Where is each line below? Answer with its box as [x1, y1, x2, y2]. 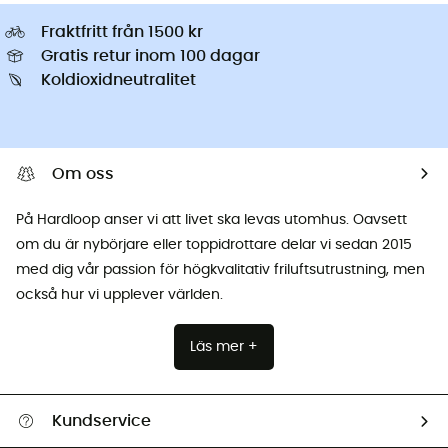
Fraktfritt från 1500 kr [41, 23, 203, 40]
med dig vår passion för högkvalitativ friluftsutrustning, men [16, 262, 425, 277]
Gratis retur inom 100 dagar [41, 47, 260, 64]
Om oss [52, 165, 114, 182]
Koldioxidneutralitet [41, 71, 196, 88]
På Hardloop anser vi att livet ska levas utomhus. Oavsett [16, 212, 407, 227]
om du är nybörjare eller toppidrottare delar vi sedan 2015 [16, 237, 412, 252]
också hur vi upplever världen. [16, 287, 223, 302]
